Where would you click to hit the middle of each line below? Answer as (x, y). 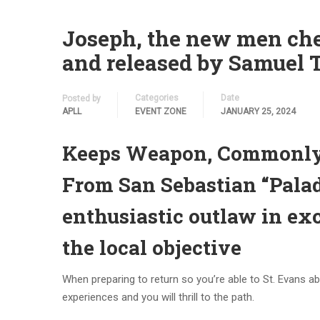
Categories (157, 98)
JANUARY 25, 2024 (258, 111)
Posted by (81, 99)
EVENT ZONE (161, 111)
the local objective (152, 247)
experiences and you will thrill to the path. (158, 297)
